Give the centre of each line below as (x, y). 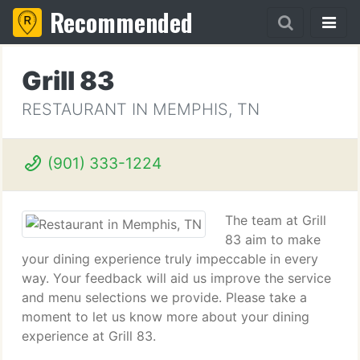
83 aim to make (273, 239)
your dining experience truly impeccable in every (170, 259)
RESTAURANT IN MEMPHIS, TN (141, 109)
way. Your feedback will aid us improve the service (176, 278)
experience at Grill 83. (89, 336)
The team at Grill (276, 220)
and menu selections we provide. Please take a (164, 297)
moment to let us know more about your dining (166, 317)
